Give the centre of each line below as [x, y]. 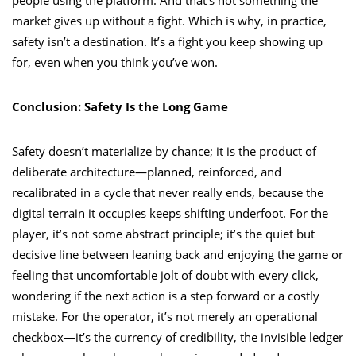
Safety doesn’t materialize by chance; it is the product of [164, 151]
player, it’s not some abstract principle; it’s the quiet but [163, 233]
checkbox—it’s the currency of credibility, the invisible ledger [178, 337]
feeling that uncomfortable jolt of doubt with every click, [165, 275]
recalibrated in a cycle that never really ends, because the [168, 192]
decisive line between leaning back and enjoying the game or [178, 254]
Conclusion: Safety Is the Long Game [120, 106]
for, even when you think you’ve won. [115, 62]
